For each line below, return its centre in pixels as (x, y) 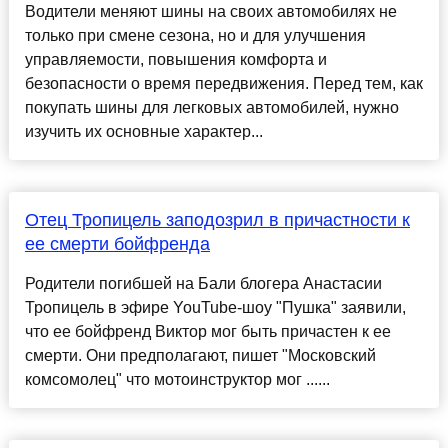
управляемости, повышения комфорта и (175, 60)
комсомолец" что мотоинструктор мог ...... (177, 380)
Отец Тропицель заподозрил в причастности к (217, 220)
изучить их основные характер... (143, 132)
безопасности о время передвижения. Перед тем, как (223, 84)
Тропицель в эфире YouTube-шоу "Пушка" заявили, (215, 308)
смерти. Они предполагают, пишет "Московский (200, 356)
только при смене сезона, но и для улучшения (195, 36)
